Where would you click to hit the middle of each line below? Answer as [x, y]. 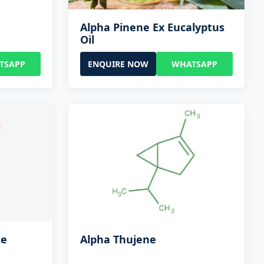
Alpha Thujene [118, 239]
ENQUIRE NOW [118, 64]
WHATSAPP [195, 64]
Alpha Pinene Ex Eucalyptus [152, 27]
